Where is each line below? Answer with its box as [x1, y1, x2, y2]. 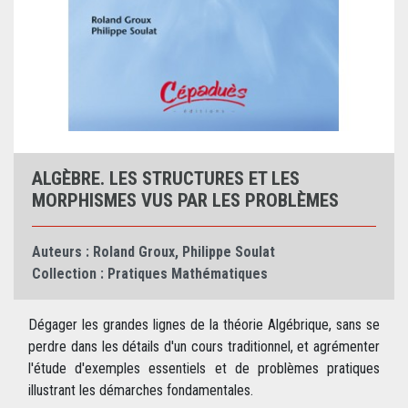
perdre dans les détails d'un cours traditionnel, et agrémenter [28, 338, 380, 356]
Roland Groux [93, 243, 175, 261]
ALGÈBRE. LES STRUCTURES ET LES [32, 168, 300, 190]
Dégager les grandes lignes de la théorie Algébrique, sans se [28, 316, 380, 334]
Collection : [32, 265, 104, 283]
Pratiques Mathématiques [107, 265, 268, 283]
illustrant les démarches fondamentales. [28, 382, 253, 400]
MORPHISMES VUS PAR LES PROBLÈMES [32, 189, 339, 212]
